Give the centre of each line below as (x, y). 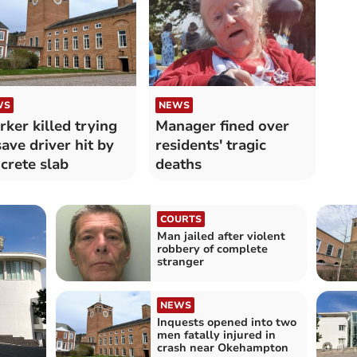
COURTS (180, 220)
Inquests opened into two (226, 322)
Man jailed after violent (221, 237)
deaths (178, 165)
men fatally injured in (216, 335)
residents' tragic (210, 145)
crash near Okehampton (222, 347)
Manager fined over (222, 126)
